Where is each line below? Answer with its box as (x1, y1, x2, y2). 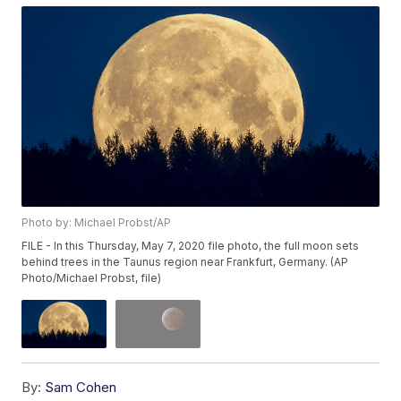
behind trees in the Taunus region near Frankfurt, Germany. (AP (21, 255, 349, 269)
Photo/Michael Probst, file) (21, 271, 162, 286)
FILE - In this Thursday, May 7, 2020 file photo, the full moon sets (21, 239, 360, 253)
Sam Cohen (45, 378, 117, 396)
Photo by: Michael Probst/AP (21, 216, 172, 230)
